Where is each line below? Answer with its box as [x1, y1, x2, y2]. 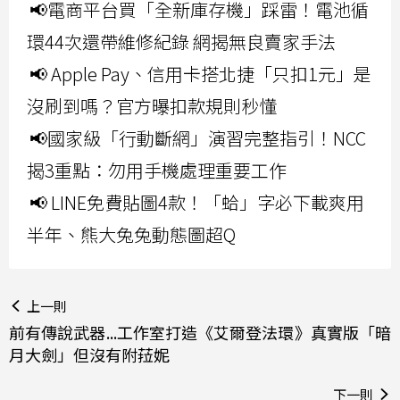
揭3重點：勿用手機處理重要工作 [27, 156, 287, 183]
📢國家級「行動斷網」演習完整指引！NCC [29, 124, 366, 151]
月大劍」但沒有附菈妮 [9, 342, 170, 366]
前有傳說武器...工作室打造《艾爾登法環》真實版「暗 [9, 320, 391, 344]
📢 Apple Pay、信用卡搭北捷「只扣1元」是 [29, 60, 371, 87]
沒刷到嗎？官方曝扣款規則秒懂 [27, 92, 277, 119]
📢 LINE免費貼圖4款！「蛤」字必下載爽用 [29, 188, 364, 215]
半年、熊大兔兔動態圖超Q [27, 221, 236, 247]
